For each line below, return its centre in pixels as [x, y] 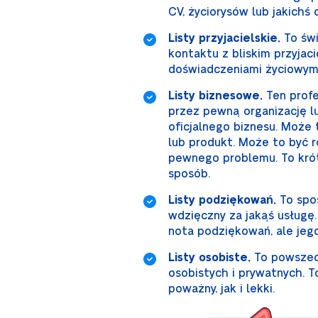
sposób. [189, 174]
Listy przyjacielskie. [224, 38]
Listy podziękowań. [222, 200]
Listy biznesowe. [215, 96]
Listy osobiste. [209, 258]
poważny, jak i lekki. [221, 289]
